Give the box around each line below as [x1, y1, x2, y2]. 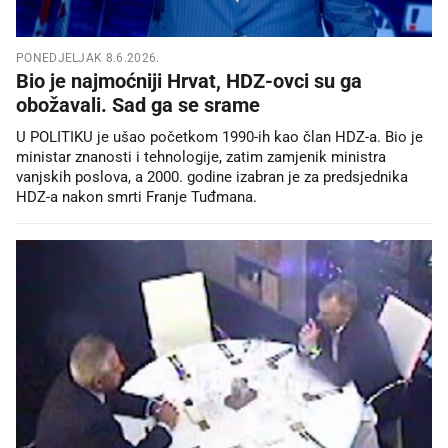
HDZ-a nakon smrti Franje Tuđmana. [16, 187, 257, 206]
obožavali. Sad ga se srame [16, 92, 260, 117]
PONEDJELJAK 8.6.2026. [16, 50, 160, 65]
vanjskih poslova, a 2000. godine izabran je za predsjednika [16, 167, 408, 186]
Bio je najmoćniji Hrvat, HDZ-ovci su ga [16, 68, 362, 93]
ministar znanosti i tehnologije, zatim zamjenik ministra [16, 147, 386, 166]
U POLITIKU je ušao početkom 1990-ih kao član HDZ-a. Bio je [16, 127, 423, 146]
